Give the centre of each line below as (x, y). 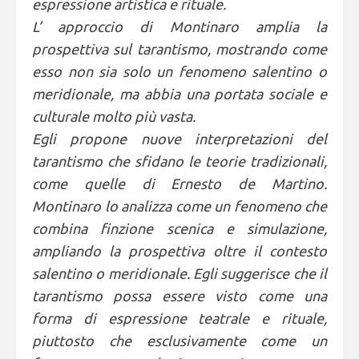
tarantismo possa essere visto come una (179, 296)
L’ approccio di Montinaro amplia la (179, 26)
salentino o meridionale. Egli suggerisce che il (179, 273)
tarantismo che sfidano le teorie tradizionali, (179, 161)
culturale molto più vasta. (114, 116)
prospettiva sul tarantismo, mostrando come (179, 49)
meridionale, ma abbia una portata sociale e (179, 94)
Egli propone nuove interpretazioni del (179, 139)
